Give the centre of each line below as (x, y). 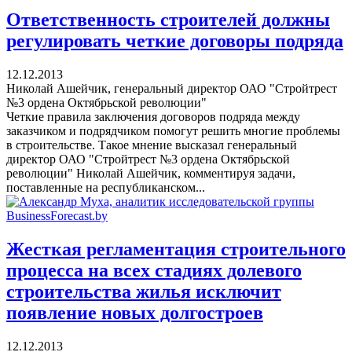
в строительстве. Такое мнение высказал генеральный (152, 145)
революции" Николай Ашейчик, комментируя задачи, (151, 174)
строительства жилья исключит (144, 292)
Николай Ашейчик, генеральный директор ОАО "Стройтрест (172, 89)
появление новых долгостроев (135, 313)
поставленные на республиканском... (106, 188)
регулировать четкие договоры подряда (175, 41)
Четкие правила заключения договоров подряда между (153, 117)
